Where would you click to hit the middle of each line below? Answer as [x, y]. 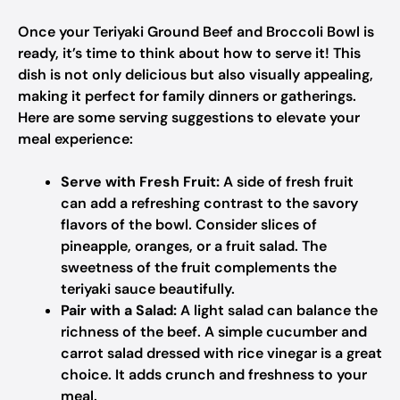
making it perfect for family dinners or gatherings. [187, 96]
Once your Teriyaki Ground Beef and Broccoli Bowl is [196, 32]
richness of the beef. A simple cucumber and [214, 332]
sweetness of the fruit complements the [199, 267]
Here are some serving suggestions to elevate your [189, 117]
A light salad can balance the [277, 310]
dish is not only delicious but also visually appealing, [196, 75]
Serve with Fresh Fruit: [140, 182]
